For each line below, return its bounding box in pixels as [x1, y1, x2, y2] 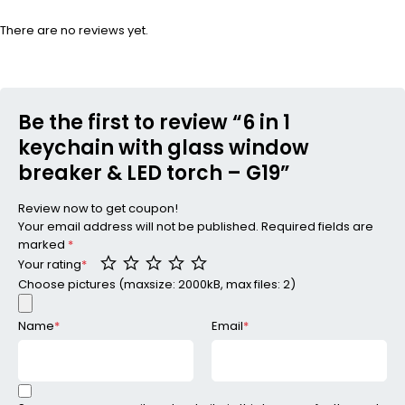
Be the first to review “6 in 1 [18, 108, 290, 137]
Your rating [18, 256, 81, 274]
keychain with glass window [18, 133, 309, 162]
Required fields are [261, 217, 373, 235]
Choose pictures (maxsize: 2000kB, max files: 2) [18, 276, 296, 294]
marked [18, 235, 68, 253]
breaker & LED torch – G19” [18, 158, 290, 187]
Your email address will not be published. [18, 217, 259, 235]
